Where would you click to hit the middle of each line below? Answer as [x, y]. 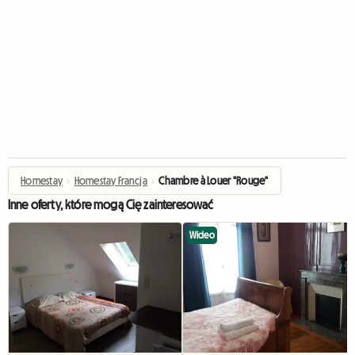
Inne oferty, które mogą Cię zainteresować [111, 204]
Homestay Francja [111, 181]
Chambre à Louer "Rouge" [214, 181]
